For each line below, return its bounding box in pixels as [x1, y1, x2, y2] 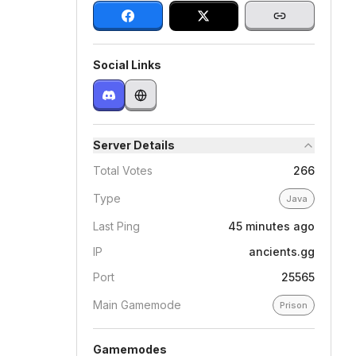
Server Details [93, 138, 175, 152]
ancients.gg [249, 245, 315, 258]
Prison [280, 300, 308, 311]
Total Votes [93, 164, 153, 177]
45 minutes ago [228, 219, 315, 233]
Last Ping [93, 219, 140, 233]
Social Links [93, 58, 161, 72]
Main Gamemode [93, 298, 181, 311]
